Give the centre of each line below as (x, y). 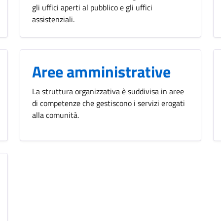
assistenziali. (53, 19)
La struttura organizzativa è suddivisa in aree (108, 91)
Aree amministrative (101, 72)
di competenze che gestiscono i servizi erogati (109, 103)
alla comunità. (55, 115)
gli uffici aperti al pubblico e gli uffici (92, 7)
